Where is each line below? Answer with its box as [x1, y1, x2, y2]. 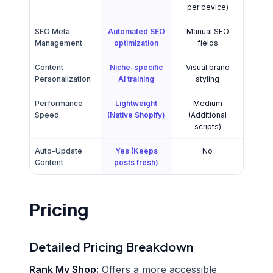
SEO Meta [35, 27, 70, 36]
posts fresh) [114, 158, 159, 167]
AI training [118, 74, 155, 83]
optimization [114, 38, 159, 48]
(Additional [188, 110, 227, 119]
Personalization [35, 74, 91, 83]
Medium [193, 99, 222, 108]
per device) [186, 2, 229, 12]
